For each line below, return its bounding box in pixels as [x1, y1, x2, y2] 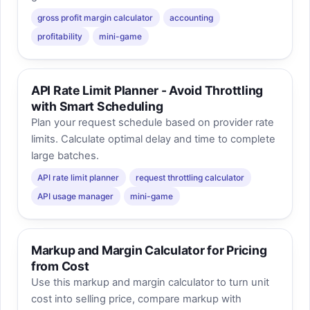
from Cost [30, 259, 89, 274]
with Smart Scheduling [30, 99, 163, 114]
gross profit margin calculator [37, 12, 154, 23]
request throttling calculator [136, 172, 245, 183]
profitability [37, 30, 83, 42]
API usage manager [37, 190, 114, 201]
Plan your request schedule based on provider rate [30, 116, 274, 129]
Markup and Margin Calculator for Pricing [30, 243, 267, 258]
